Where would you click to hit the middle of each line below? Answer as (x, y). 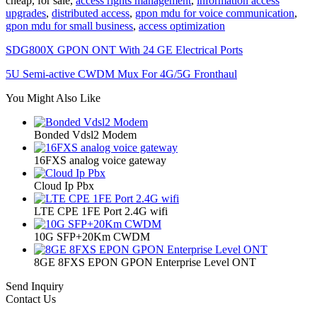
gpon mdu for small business (69, 26)
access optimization (182, 26)
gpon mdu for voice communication (215, 13)
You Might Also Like (53, 98)
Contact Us (31, 299)
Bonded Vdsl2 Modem (85, 135)
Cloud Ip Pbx (64, 186)
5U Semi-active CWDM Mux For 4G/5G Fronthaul (121, 74)
